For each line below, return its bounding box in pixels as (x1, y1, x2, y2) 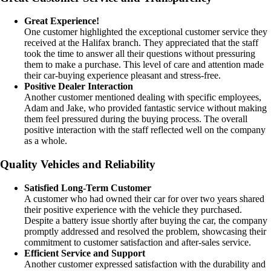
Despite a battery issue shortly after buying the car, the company (24, 215, 267, 226)
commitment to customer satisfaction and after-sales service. (24, 237, 251, 247)
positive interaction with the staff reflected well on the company (24, 125, 266, 135)
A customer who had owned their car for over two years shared (24, 193, 264, 204)
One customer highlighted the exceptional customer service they (24, 27, 267, 38)
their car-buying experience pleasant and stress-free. (24, 70, 221, 81)
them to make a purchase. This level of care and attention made (24, 59, 264, 70)
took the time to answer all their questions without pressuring (24, 48, 255, 59)
